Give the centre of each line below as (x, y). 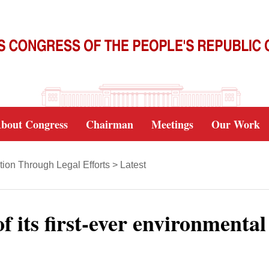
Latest (133, 165)
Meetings (172, 124)
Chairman (110, 124)
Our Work (236, 124)
